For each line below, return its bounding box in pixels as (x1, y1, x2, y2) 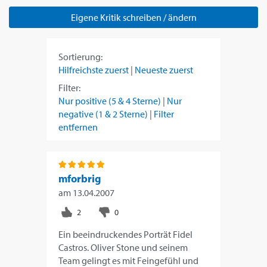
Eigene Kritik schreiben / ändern (70, 11, 197, 24)
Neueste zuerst (135, 64, 194, 76)
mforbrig (58, 172, 102, 186)
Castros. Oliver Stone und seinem (58, 241, 188, 254)
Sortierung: (58, 51, 103, 63)
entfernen (58, 121, 98, 133)
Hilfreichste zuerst (58, 64, 129, 76)
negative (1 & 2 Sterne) (58, 108, 148, 120)
